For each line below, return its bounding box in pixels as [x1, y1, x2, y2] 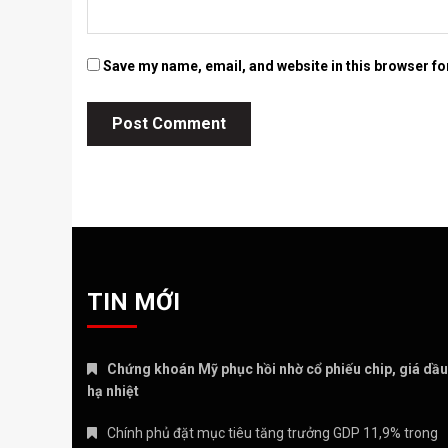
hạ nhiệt [87, 383, 139, 400]
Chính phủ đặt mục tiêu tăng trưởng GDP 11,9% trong [107, 425, 438, 442]
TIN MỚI [87, 288, 180, 317]
